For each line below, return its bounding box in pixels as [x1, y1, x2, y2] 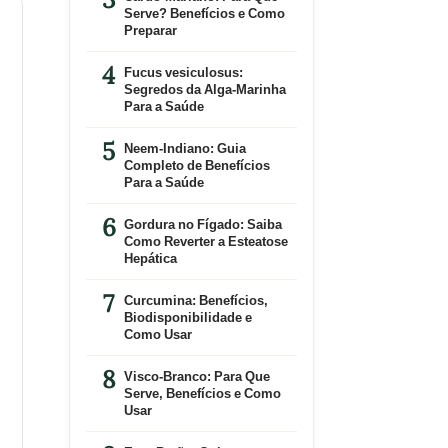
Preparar [123, 21, 177, 39]
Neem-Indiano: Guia [123, 139, 246, 157]
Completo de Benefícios [123, 156, 270, 174]
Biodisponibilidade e [123, 308, 252, 326]
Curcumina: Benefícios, [123, 291, 268, 309]
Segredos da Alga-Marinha [123, 80, 286, 98]
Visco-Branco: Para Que [123, 367, 270, 385]
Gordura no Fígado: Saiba [123, 215, 282, 233]
